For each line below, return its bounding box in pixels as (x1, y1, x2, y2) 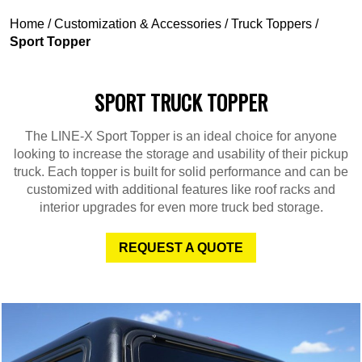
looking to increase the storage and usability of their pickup (14, 147, 348, 161)
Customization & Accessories (54, 17, 221, 31)
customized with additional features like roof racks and (27, 183, 335, 196)
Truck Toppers (231, 17, 312, 31)
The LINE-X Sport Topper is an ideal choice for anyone (25, 129, 337, 143)
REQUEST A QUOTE (119, 241, 243, 255)
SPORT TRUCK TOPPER (95, 87, 267, 117)
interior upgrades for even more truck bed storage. (39, 200, 323, 214)
